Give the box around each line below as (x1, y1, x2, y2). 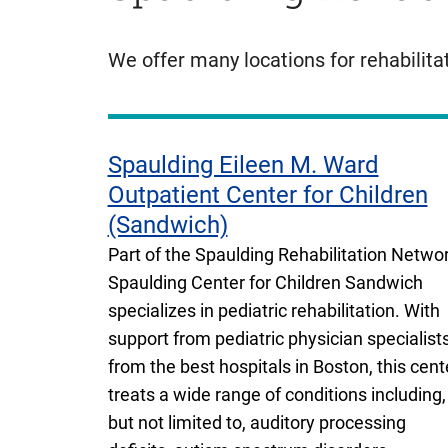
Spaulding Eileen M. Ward (107, 150, 379, 179)
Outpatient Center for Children (107, 180, 428, 209)
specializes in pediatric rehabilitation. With (107, 299, 440, 321)
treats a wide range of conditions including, (107, 383, 446, 405)
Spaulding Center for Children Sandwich (107, 271, 423, 293)
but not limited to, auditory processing (107, 411, 406, 433)
